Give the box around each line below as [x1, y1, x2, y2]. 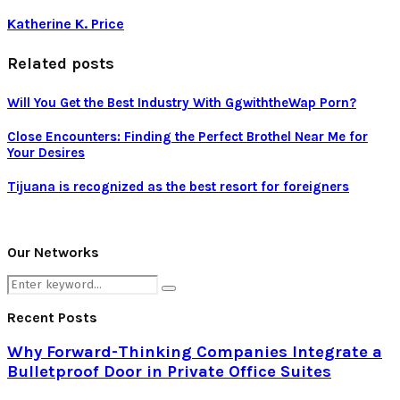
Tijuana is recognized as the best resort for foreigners [7, 178, 349, 195]
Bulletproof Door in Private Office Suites [7, 362, 331, 382]
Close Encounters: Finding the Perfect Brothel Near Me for [7, 128, 368, 145]
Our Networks [7, 243, 99, 261]
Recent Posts [7, 308, 97, 326]
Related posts [7, 53, 114, 73]
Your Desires [7, 144, 85, 161]
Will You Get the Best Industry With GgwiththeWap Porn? [7, 94, 356, 111]
